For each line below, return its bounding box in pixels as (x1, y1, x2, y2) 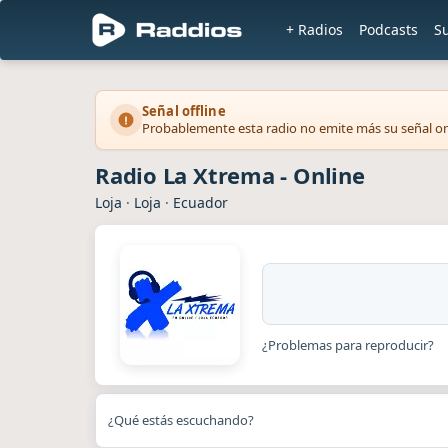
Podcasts (359, 20, 418, 39)
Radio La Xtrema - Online (95, 160, 365, 190)
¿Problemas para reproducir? (262, 335, 434, 354)
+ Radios (286, 20, 343, 39)
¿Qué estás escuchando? (108, 411, 254, 429)
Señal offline (142, 102, 226, 120)
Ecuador (173, 193, 228, 212)
